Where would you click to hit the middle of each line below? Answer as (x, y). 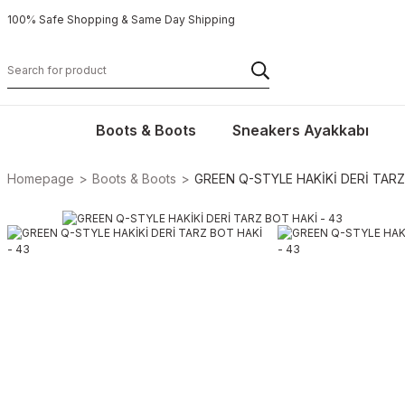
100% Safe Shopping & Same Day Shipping (121, 19)
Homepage (41, 179)
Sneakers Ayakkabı (300, 130)
